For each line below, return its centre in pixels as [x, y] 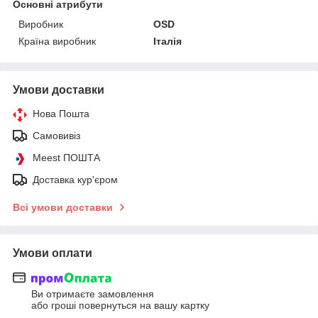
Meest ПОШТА [66, 157]
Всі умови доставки [63, 207]
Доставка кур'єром [75, 179]
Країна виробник [57, 41]
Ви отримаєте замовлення [93, 294]
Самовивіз [56, 135]
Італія [168, 41]
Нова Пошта [61, 113]
